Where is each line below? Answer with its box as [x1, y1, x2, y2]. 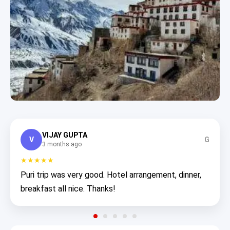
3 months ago [42, 140, 82, 148]
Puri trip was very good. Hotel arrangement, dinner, [21, 169, 201, 180]
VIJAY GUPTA [42, 130, 87, 139]
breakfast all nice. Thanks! [21, 183, 116, 194]
